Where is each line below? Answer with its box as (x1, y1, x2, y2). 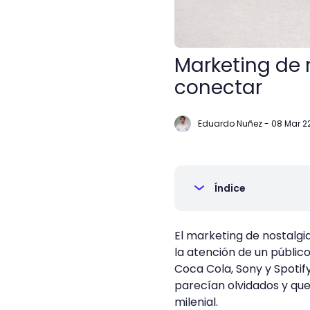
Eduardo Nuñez (198, 118, 262, 129)
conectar (174, 74, 262, 101)
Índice (215, 181, 246, 195)
